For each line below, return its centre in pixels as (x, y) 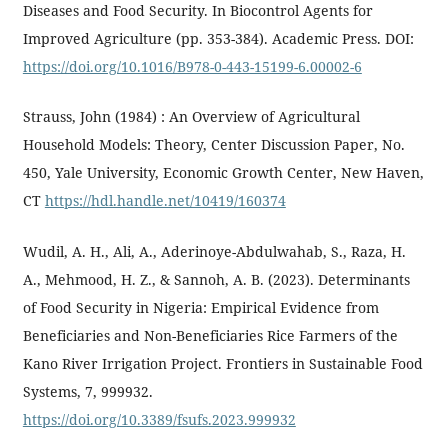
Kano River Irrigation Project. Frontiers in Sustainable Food (222, 364)
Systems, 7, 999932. (87, 392)
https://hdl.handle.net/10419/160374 (165, 201)
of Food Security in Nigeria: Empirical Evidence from (200, 308)
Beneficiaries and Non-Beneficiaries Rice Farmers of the (210, 336)
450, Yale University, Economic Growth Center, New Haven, (223, 173)
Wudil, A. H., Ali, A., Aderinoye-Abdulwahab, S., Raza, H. (214, 252)
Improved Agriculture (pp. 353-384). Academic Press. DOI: (218, 38)
